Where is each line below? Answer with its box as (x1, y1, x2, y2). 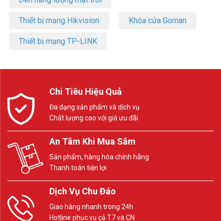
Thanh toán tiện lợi (49, 164, 107, 172)
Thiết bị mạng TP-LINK (19, 37, 97, 46)
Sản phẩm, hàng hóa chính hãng (49, 153, 149, 161)
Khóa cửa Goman (129, 16, 186, 26)
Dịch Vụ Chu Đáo (49, 186, 116, 197)
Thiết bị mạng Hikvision (19, 16, 99, 26)
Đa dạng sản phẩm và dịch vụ (49, 103, 140, 111)
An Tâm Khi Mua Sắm (49, 136, 136, 147)
